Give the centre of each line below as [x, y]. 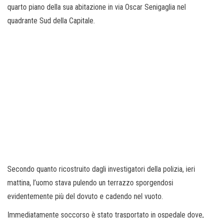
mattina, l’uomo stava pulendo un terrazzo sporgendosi [90, 182]
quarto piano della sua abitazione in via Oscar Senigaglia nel [97, 7]
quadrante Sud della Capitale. [51, 20]
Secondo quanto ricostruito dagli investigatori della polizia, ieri [101, 169]
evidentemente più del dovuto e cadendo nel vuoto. [85, 196]
